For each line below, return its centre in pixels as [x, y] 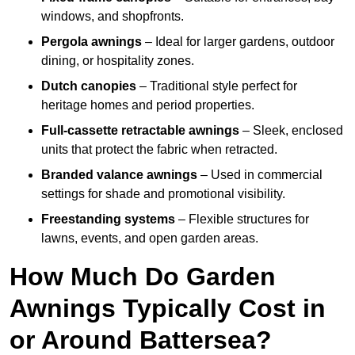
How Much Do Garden [143, 277]
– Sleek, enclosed [291, 131]
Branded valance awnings [119, 175]
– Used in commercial [260, 175]
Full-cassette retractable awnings [140, 131]
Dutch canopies [89, 86]
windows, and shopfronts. [113, 17]
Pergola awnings [92, 42]
